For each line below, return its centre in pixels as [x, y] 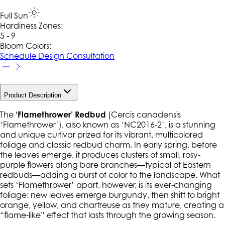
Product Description [33, 95]
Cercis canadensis [146, 115]
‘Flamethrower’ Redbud [61, 115]
